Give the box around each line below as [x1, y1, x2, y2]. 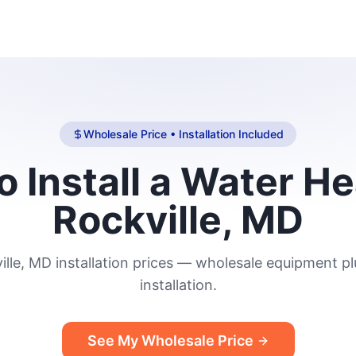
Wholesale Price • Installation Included [83, 127, 284, 141]
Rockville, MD [52, 196, 304, 243]
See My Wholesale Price [87, 332, 253, 349]
